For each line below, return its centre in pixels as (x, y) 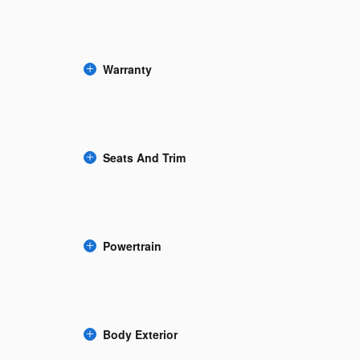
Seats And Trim (144, 157)
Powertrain (132, 245)
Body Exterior (140, 334)
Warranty (127, 69)
